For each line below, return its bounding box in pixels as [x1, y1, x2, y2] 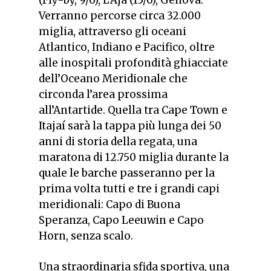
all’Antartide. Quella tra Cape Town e [39, 103, 227, 117]
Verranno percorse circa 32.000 [39, 8, 201, 22]
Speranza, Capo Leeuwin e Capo [39, 213, 204, 227]
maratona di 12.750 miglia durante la [39, 150, 229, 164]
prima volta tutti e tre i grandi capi [39, 181, 220, 195]
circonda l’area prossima [39, 87, 168, 101]
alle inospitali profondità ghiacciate [39, 56, 228, 70]
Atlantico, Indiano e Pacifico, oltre [39, 40, 215, 54]
